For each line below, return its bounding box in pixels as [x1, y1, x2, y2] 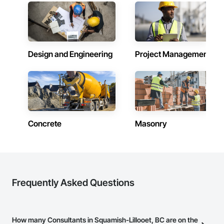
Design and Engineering [28, 49, 112, 59]
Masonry [135, 118, 167, 128]
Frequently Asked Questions [12, 177, 134, 188]
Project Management [135, 49, 210, 59]
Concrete [28, 118, 61, 128]
